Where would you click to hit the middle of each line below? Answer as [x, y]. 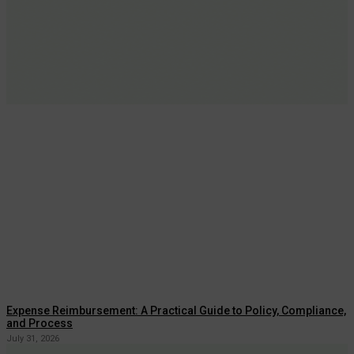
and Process [40, 323]
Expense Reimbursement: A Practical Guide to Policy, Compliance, [176, 310]
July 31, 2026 [33, 338]
